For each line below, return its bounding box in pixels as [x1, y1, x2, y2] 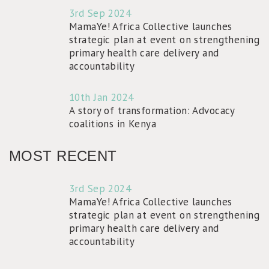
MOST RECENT [9, 148, 117, 164]
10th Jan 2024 [69, 91, 134, 104]
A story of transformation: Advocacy [69, 104, 235, 117]
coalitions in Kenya [69, 117, 157, 130]
